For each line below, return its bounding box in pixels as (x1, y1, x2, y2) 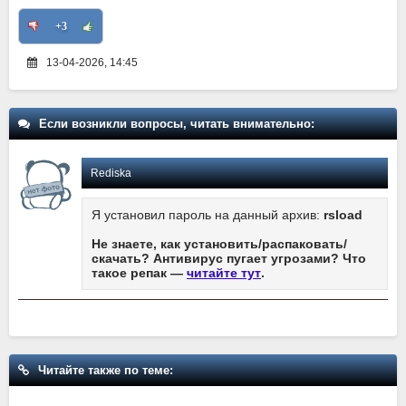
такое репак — (92, 266, 187, 281)
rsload (324, 208, 362, 223)
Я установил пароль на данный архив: (92, 208, 324, 223)
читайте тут (187, 266, 261, 281)
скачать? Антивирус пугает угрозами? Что (92, 251, 366, 266)
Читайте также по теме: (38, 363, 173, 378)
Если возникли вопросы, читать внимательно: (39, 117, 314, 131)
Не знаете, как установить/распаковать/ (92, 237, 347, 252)
